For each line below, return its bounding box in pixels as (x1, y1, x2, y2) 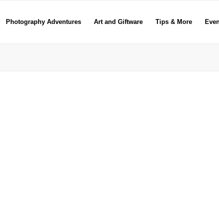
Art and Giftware (93, 18, 143, 25)
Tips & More (155, 18, 192, 25)
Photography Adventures (5, 18, 81, 25)
